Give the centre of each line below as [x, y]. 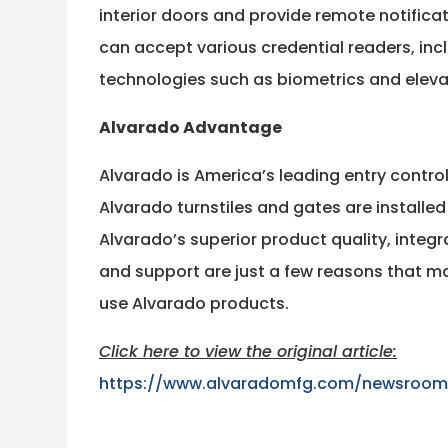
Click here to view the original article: [247, 352]
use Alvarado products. [193, 304]
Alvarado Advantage [190, 128]
